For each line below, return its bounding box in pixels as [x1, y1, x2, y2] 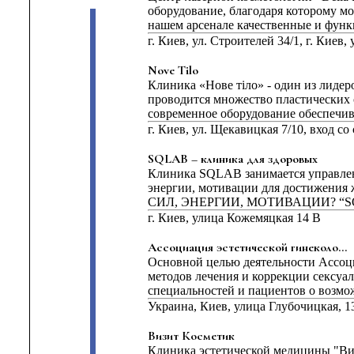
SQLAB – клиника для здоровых [147, 151, 318, 167]
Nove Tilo [147, 62, 198, 78]
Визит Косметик [147, 328, 235, 344]
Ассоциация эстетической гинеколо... [147, 239, 347, 255]
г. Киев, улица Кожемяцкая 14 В [147, 211, 321, 224]
